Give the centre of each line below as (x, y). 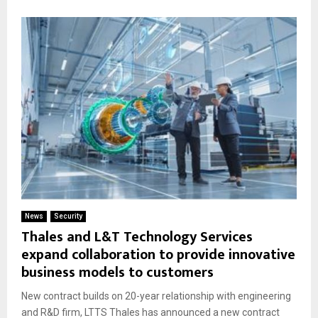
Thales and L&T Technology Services (137, 237)
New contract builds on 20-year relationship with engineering (156, 296)
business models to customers (117, 273)
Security (68, 216)
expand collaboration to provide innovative (158, 255)
